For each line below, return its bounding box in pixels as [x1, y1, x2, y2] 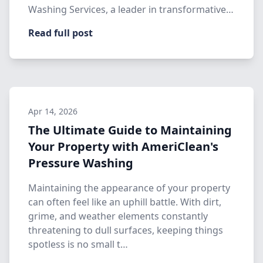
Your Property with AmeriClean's [28, 139, 218, 154]
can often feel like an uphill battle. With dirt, [28, 195, 221, 208]
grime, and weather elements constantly [28, 210, 208, 222]
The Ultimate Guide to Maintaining [28, 122, 232, 138]
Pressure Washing [28, 155, 133, 171]
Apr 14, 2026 [28, 106, 77, 117]
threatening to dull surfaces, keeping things [28, 224, 223, 237]
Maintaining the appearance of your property [28, 181, 230, 194]
